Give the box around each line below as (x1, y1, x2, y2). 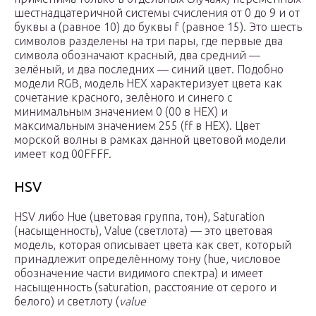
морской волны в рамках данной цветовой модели (14, 133, 286, 147)
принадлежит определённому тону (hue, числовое (14, 253, 281, 266)
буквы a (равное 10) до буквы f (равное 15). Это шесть (14, 20, 302, 34)
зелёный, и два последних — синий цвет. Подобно (14, 63, 284, 76)
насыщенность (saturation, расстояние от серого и (14, 281, 276, 294)
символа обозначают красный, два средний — (14, 49, 260, 62)
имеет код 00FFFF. (14, 147, 111, 161)
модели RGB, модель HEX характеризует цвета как (14, 77, 282, 90)
